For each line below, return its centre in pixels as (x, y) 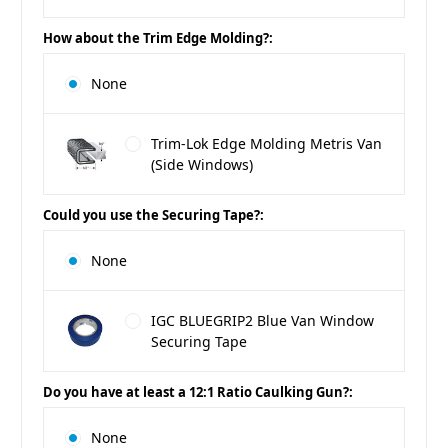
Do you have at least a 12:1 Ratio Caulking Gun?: (198, 392)
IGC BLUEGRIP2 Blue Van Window (262, 321)
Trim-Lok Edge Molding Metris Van (266, 144)
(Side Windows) (201, 165)
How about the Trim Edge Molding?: (158, 38)
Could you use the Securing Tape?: (153, 215)
